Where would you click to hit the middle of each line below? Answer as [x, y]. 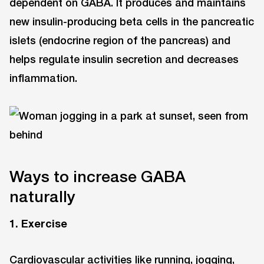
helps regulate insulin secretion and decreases [124, 59]
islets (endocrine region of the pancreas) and [120, 40]
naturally [42, 196]
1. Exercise [38, 224]
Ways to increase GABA [98, 176]
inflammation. [43, 77]
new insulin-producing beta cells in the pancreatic [132, 21]
